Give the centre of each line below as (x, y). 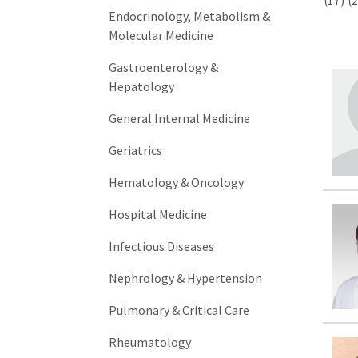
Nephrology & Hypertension (186, 278)
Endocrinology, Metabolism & (190, 16)
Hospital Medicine (158, 215)
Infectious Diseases (162, 247)
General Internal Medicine (180, 119)
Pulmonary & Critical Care (179, 310)
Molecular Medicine (161, 36)
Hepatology (142, 87)
